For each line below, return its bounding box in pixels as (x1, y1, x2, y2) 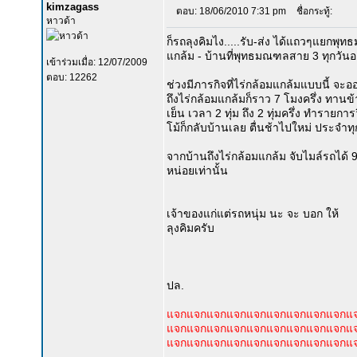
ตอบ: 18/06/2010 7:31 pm (176, 6, 286, 17)
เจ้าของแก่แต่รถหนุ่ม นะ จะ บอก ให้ (167, 207, 339, 220)
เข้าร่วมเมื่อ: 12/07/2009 (46, 57, 147, 68)
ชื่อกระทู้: (289, 6, 332, 17)
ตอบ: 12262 (46, 72, 97, 83)
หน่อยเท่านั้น (167, 164, 228, 177)
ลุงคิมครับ (167, 222, 214, 234)
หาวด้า (46, 15, 76, 26)
